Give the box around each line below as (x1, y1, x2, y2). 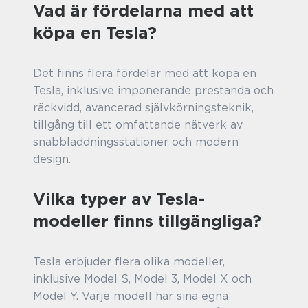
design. (33, 153, 71, 166)
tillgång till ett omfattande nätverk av (33, 118, 243, 132)
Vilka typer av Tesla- (33, 189, 205, 210)
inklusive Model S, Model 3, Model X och (33, 272, 252, 286)
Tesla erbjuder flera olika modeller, (33, 255, 225, 269)
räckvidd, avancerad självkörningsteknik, (33, 101, 254, 115)
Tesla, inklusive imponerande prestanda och (33, 84, 274, 98)
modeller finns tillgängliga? (33, 211, 261, 232)
